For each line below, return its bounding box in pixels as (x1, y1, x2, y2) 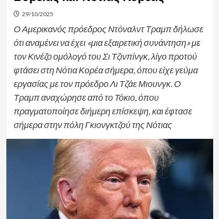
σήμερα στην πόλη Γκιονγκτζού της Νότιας (13, 119, 172, 130)
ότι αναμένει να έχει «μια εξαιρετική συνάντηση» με (13, 37, 200, 48)
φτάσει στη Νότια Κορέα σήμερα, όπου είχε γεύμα (13, 65, 198, 75)
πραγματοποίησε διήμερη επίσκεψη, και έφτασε (13, 106, 192, 116)
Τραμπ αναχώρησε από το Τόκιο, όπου (13, 92, 159, 103)
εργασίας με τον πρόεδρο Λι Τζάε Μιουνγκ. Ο (13, 78, 181, 89)
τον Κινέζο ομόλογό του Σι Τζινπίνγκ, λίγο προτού (13, 51, 197, 62)
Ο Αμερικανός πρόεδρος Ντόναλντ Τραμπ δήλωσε (13, 23, 203, 34)
